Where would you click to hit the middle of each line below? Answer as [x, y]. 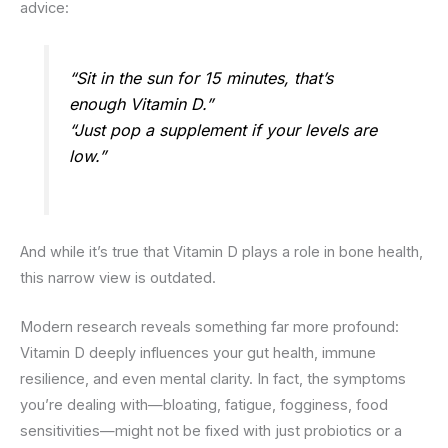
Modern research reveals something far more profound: [209, 327]
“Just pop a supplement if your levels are [223, 130]
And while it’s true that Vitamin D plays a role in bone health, [221, 252]
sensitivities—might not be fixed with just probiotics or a [211, 431]
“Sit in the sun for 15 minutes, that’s [201, 78]
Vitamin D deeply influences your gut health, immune [198, 353]
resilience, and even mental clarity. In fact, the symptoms [213, 379]
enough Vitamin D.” [141, 104]
